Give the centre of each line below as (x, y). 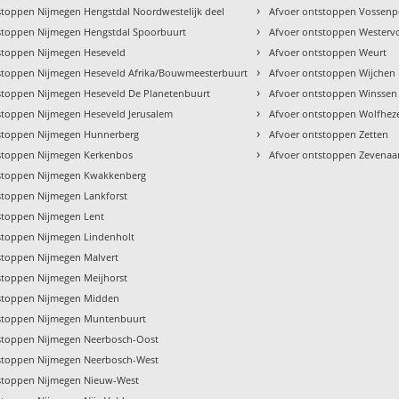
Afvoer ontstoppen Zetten (329, 134)
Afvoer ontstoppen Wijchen (333, 73)
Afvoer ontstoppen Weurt (328, 53)
